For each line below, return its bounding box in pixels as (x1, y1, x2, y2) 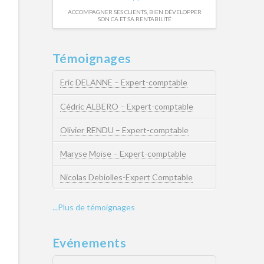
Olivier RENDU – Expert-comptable (60, 124, 189, 135)
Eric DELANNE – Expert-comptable (60, 77, 187, 88)
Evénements (52, 235, 127, 250)
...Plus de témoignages (52, 202, 135, 212)
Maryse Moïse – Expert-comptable (60, 148, 186, 159)
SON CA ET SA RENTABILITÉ (97, 15, 171, 23)
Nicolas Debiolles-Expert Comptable (60, 172, 193, 183)
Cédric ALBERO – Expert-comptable (60, 101, 193, 111)
